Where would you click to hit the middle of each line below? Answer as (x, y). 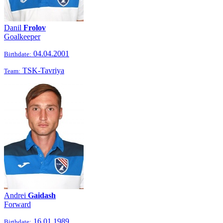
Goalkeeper (22, 37)
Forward (17, 204)
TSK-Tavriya (42, 70)
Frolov (35, 28)
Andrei (16, 195)
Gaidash (42, 195)
